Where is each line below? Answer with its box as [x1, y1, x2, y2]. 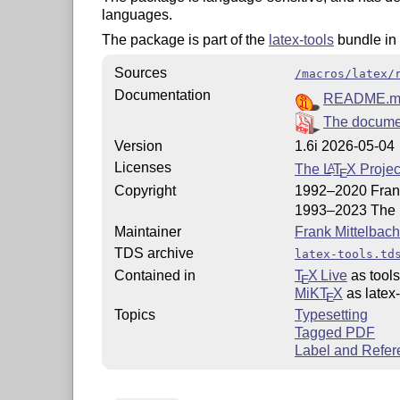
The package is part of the [101, 32, 269, 48]
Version [113, 138, 162, 154]
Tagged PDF [294, 325, 375, 341]
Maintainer [113, 224, 181, 240]
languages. [101, 6, 172, 22]
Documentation [113, 87, 211, 104]
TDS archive [113, 246, 194, 262]
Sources [113, 65, 167, 81]
